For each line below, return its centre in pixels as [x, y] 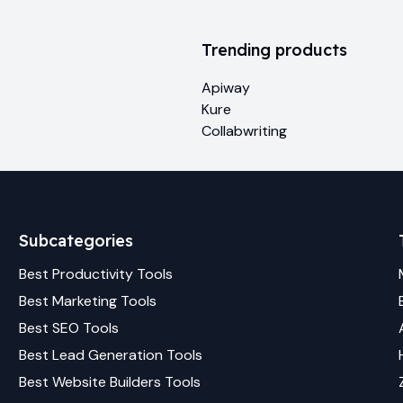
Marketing [85, 301]
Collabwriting [244, 131]
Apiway [226, 88]
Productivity [93, 274]
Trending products [274, 50]
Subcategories [76, 241]
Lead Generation [108, 355]
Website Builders [107, 382]
